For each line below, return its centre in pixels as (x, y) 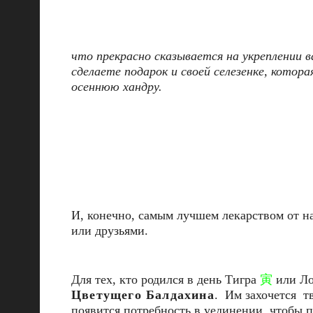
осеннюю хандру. (117, 87)
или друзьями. (110, 231)
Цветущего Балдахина (143, 295)
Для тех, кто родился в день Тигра (166, 279)
